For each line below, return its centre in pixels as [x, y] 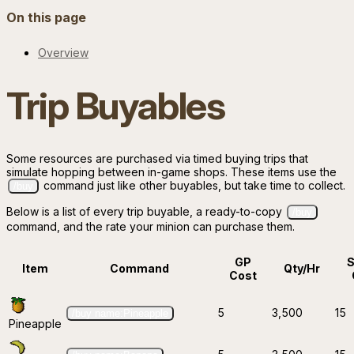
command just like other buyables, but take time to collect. [193, 185]
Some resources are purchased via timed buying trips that [157, 158]
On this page [46, 18]
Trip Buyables [116, 106]
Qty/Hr [302, 268]
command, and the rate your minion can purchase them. [151, 226]
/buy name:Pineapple [120, 313]
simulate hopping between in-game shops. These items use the [171, 171]
